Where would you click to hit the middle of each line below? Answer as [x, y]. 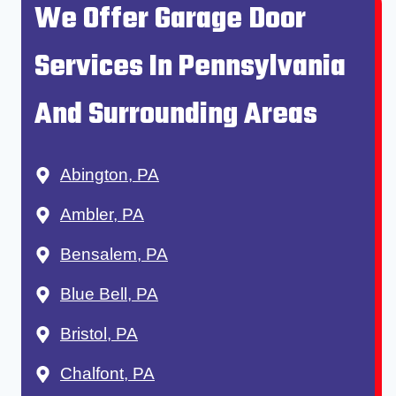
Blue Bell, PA [109, 294]
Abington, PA [110, 175]
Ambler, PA [102, 215]
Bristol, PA [99, 334]
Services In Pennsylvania [190, 68]
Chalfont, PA [107, 374]
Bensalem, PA [114, 255]
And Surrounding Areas [176, 116]
